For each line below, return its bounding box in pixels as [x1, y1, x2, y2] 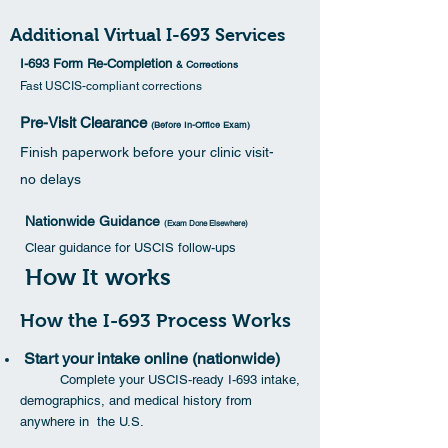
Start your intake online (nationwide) [24, 348, 280, 368]
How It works [25, 263, 171, 290]
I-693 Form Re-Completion [20, 55, 176, 71]
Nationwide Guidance [25, 212, 164, 229]
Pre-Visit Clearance [20, 113, 151, 131]
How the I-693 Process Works [20, 309, 291, 331]
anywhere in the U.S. [20, 413, 144, 429]
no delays [20, 170, 81, 187]
